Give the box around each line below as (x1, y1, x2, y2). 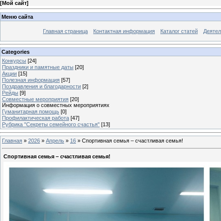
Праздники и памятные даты (2, 64, 74, 71)
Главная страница (43, 28, 88, 34)
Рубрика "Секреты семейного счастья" (2, 121, 100, 128)
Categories (1, 49, 30, 55)
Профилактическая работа (2, 115, 69, 121)
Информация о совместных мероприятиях (2, 102, 110, 109)
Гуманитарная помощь (2, 109, 59, 115)
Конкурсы (2, 58, 26, 64)
